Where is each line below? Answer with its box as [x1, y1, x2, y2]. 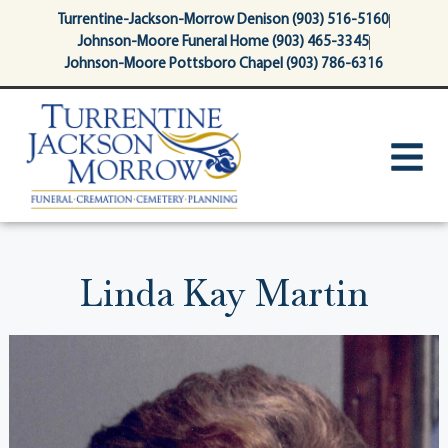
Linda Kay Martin [79, 270, 369, 318]
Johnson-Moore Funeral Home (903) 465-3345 [78, 35, 369, 50]
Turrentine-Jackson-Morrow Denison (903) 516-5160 [58, 13, 389, 28]
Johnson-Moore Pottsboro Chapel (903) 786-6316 [65, 57, 383, 72]
